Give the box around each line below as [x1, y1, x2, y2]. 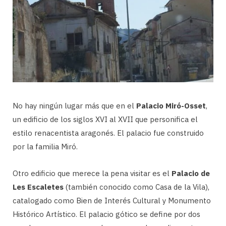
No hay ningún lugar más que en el [13, 100, 136, 110]
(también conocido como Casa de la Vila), [64, 182, 209, 192]
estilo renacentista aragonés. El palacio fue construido [13, 128, 204, 138]
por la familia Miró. [13, 141, 78, 151]
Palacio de [172, 168, 210, 178]
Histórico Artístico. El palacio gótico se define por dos [13, 209, 200, 219]
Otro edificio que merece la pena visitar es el [13, 168, 172, 178]
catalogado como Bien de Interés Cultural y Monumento [13, 195, 211, 205]
